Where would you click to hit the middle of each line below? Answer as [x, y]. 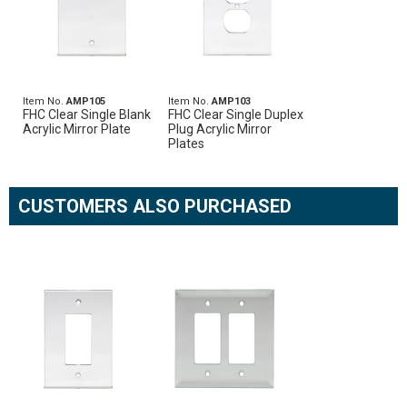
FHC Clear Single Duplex [236, 114]
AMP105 [86, 101]
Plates [187, 144]
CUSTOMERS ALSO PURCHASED [155, 206]
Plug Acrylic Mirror [220, 129]
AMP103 [232, 101]
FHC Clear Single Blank [87, 114]
